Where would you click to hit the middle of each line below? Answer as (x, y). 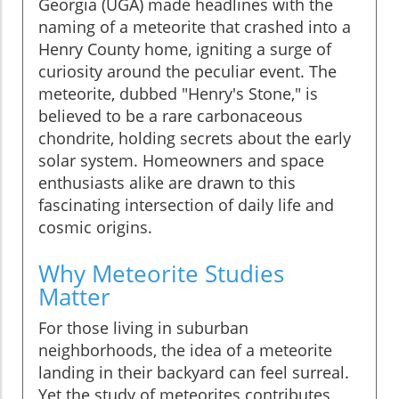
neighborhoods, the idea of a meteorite (185, 350)
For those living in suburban (143, 327)
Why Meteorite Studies (161, 273)
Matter (74, 296)
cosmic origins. (95, 227)
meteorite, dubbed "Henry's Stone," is (178, 93)
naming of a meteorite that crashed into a (195, 26)
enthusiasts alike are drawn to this (167, 182)
